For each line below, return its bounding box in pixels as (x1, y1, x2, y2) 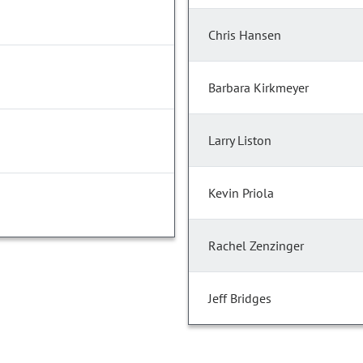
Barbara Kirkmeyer (208, 79, 309, 96)
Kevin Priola (208, 185, 274, 202)
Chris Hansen (208, 27, 281, 44)
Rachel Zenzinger (208, 237, 304, 254)
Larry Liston (208, 132, 271, 149)
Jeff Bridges (208, 290, 271, 307)
